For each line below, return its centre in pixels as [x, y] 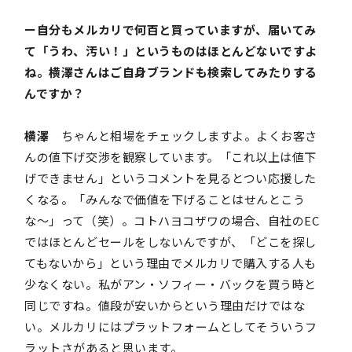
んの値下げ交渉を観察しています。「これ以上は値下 [170, 157]
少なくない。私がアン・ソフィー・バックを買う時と [170, 284]
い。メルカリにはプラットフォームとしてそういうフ [171, 327]
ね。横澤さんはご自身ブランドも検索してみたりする [171, 72]
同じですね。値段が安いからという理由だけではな [165, 306]
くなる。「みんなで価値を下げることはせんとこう [165, 200]
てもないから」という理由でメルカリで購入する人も [170, 263]
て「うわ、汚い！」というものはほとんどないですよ [171, 51]
